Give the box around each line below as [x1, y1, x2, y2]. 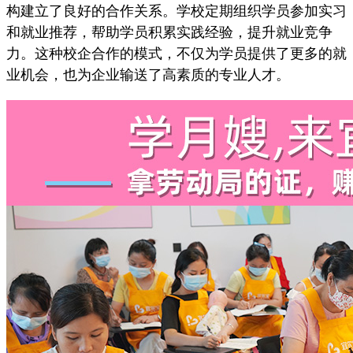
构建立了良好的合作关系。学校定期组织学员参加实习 [6, 3, 347, 19]
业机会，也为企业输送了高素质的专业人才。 [6, 67, 290, 83]
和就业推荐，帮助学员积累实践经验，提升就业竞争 [6, 24, 333, 40]
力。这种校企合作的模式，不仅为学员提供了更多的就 [6, 46, 347, 61]
